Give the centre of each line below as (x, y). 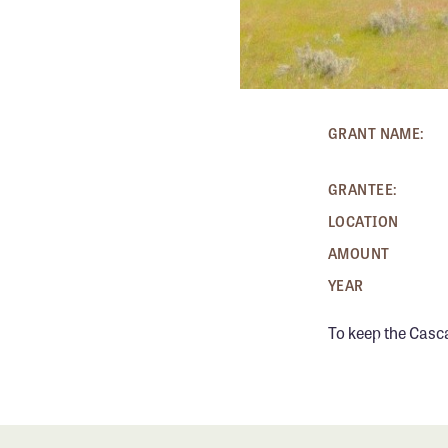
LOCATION (363, 221)
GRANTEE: (363, 189)
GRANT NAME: (376, 133)
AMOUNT (359, 253)
